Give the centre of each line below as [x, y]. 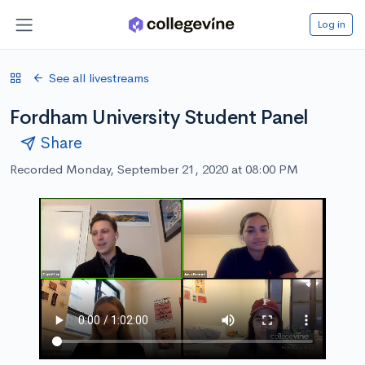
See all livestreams [99, 77]
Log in [331, 24]
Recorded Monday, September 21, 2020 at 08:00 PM [154, 169]
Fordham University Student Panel [159, 117]
